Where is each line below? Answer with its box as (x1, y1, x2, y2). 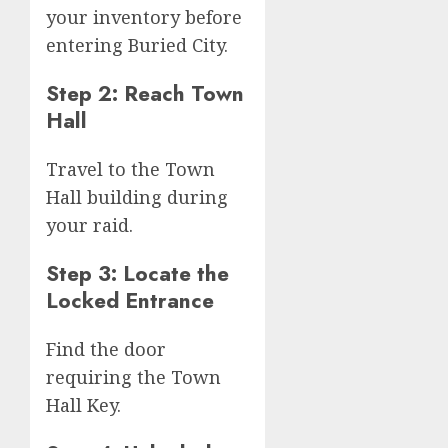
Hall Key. (46, 392, 121, 417)
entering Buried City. (46, 32, 228, 57)
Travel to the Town (46, 156, 215, 181)
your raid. (46, 212, 133, 237)
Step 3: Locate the (46, 257, 229, 289)
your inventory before (46, 4, 242, 29)
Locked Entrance (46, 284, 214, 316)
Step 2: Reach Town (46, 77, 244, 109)
